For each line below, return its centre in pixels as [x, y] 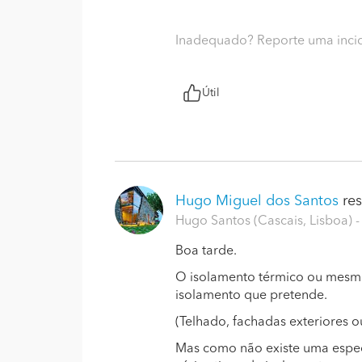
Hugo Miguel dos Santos [257, 201]
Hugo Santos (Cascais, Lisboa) [265, 221]
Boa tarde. [206, 251]
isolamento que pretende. [251, 296]
